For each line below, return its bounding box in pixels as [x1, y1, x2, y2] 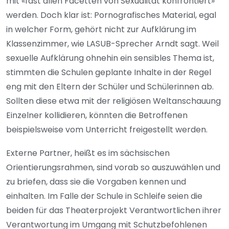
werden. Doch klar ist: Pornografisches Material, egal [6, 9, 216, 21]
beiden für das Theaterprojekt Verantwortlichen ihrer [6, 204, 221, 217]
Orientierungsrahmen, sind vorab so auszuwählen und [6, 162, 220, 174]
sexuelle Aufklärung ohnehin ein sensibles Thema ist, [6, 52, 214, 64]
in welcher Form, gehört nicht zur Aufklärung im [6, 24, 196, 36]
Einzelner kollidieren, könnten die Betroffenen [6, 109, 188, 122]
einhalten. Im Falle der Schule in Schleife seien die [6, 190, 202, 202]
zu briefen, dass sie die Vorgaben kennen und [6, 176, 186, 188]
